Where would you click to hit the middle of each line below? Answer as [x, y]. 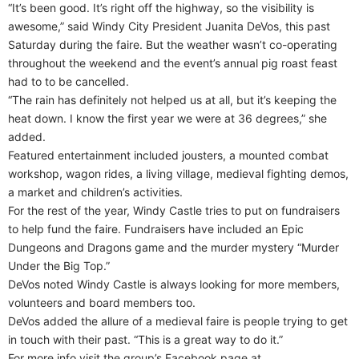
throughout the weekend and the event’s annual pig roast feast [173, 63]
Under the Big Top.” [59, 265]
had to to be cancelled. [69, 81]
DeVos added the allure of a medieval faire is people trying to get [178, 321]
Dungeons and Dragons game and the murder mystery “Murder [173, 247]
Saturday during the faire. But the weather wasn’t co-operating [173, 44]
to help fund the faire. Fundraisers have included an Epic [156, 228]
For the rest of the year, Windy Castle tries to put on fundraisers [174, 210]
